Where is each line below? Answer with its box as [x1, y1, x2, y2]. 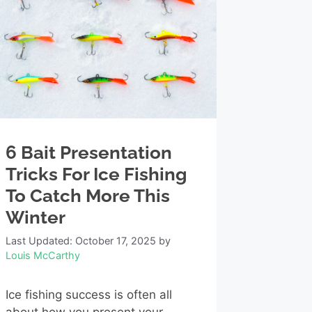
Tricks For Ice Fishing [5, 164, 187, 185]
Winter [5, 207, 65, 228]
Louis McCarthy [5, 249, 80, 262]
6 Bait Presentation [5, 142, 172, 164]
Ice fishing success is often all [5, 288, 172, 302]
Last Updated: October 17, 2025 [5, 235, 156, 247]
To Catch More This [5, 185, 170, 207]
